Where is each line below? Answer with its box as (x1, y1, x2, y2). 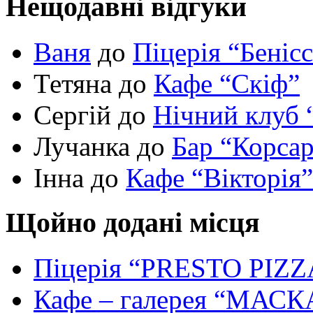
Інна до (34, 162, 126, 193)
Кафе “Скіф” (154, 68, 300, 99)
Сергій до (34, 99, 153, 130)
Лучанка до (34, 131, 172, 161)
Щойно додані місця (6, 207, 260, 239)
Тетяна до (34, 68, 154, 99)
